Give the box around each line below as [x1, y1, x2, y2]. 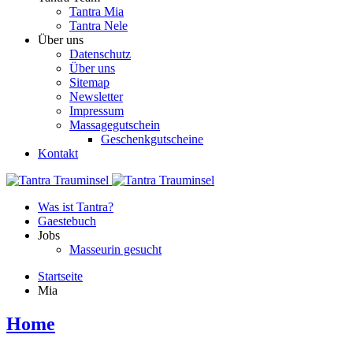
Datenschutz [69, 47, 131, 61]
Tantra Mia [69, 5, 124, 18]
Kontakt [38, 147, 78, 160]
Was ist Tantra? [38, 200, 113, 214]
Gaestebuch [38, 214, 96, 228]
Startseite [38, 269, 83, 283]
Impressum [69, 104, 124, 117]
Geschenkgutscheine [101, 132, 203, 146]
